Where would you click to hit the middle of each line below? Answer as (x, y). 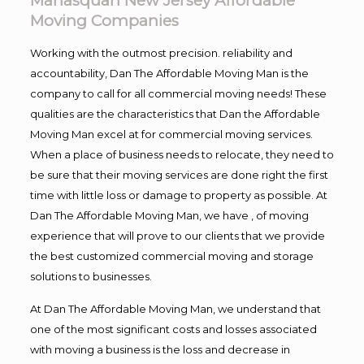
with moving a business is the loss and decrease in (160, 349)
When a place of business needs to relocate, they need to (182, 154)
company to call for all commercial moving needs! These (178, 93)
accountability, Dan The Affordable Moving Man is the (169, 73)
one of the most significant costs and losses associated (173, 329)
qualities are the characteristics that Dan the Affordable (175, 113)
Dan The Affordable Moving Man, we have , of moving (169, 215)
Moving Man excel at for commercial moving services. (171, 134)
